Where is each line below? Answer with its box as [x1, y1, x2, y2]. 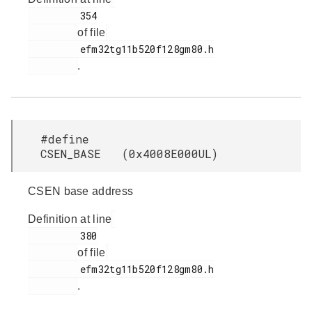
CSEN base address [28, 185, 134, 197]
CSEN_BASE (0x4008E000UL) [40, 146, 218, 161]
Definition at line [28, 213, 112, 225]
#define [40, 132, 89, 146]
